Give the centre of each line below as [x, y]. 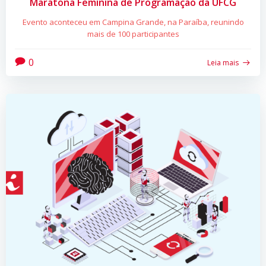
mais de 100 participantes [133, 34]
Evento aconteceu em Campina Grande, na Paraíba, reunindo [133, 22]
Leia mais [223, 62]
